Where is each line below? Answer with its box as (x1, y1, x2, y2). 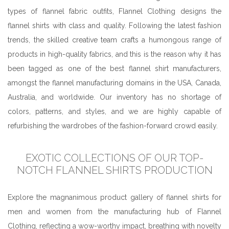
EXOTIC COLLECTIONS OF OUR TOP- (26, 151, 203, 164)
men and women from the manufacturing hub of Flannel (8, 207, 221, 216)
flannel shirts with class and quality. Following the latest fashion (8, 21, 221, 30)
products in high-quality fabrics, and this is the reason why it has (8, 50, 221, 58)
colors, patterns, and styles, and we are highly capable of (8, 107, 221, 116)
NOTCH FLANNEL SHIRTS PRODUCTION (16, 164, 213, 176)
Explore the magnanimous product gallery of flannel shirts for (8, 193, 221, 201)
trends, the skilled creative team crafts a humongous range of (8, 35, 221, 44)
